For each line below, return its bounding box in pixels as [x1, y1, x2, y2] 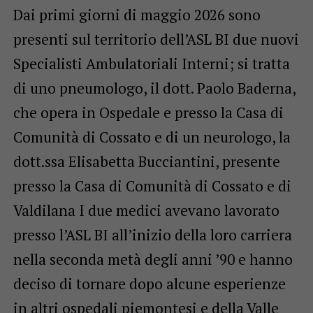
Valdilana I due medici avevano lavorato [13, 200, 279, 220]
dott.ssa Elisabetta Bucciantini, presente [13, 151, 280, 171]
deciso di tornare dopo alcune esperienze [13, 273, 286, 293]
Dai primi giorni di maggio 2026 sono [13, 4, 261, 24]
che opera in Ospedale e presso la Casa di [13, 102, 284, 122]
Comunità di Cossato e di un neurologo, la [13, 126, 291, 147]
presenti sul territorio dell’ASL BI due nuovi [13, 29, 299, 49]
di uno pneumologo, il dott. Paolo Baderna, [13, 78, 296, 98]
